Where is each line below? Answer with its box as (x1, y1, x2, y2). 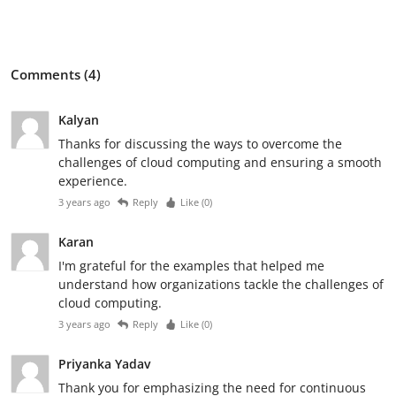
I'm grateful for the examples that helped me (58, 256, 324, 274)
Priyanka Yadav (58, 354, 150, 372)
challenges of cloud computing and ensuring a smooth (58, 153, 382, 171)
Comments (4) (11, 65, 101, 83)
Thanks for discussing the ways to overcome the (58, 134, 342, 152)
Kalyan (58, 110, 99, 128)
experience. (58, 171, 127, 189)
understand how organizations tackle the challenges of (58, 275, 384, 293)
